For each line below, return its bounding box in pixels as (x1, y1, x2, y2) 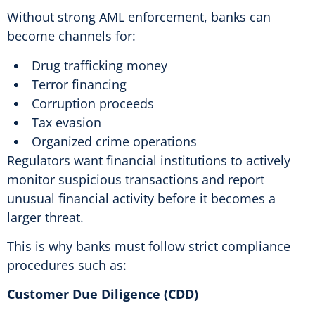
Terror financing (32, 75, 127, 93)
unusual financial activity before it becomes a (7, 189, 276, 207)
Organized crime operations (32, 132, 197, 150)
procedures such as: (7, 257, 127, 274)
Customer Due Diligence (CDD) (7, 285, 198, 303)
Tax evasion (32, 113, 101, 131)
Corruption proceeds (32, 94, 154, 112)
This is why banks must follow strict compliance (7, 238, 290, 255)
